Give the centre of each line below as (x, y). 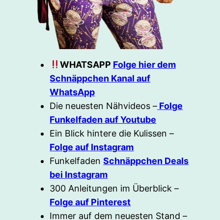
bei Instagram (79, 175)
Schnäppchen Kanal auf (100, 79)
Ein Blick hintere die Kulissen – (112, 134)
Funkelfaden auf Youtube (103, 120)
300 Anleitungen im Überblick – (114, 189)
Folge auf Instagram (92, 147)
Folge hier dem (144, 65)
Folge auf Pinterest (90, 202)
